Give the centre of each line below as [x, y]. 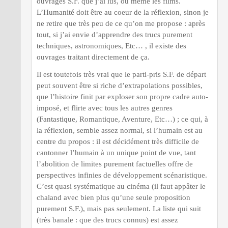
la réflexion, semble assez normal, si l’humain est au [120, 130]
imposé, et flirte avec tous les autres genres [105, 108]
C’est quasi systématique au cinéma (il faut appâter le [121, 186]
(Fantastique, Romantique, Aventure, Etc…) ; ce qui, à [122, 119]
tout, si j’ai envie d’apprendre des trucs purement [115, 35]
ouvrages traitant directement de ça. [93, 57]
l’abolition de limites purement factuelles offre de [115, 164]
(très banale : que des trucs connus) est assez [107, 220]
